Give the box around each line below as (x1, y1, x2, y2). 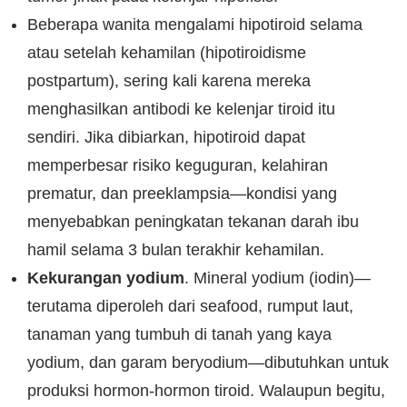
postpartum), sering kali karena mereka (27, 72, 311, 90)
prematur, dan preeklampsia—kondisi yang (27, 184, 337, 203)
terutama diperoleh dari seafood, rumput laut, (27, 297, 353, 315)
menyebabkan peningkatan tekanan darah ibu (27, 213, 359, 231)
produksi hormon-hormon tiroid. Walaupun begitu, (27, 382, 385, 400)
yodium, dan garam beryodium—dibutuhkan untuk (27, 353, 389, 372)
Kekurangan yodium (27, 269, 184, 287)
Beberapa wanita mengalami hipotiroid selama (27, 15, 362, 34)
